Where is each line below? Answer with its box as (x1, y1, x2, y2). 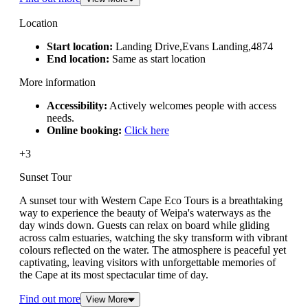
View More (86, 294, 128, 305)
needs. (47, 112, 74, 124)
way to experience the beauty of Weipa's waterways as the (19, 207, 271, 219)
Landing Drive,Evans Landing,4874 (113, 41, 273, 53)
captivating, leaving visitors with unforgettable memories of (19, 256, 276, 269)
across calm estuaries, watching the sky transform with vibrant (19, 232, 287, 244)
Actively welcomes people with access (107, 100, 276, 112)
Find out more (19, 293, 80, 305)
